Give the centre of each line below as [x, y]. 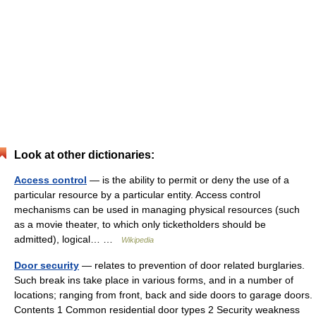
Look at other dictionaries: [84, 155]
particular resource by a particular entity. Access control [137, 195]
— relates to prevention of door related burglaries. [192, 265]
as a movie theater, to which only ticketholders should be [140, 224]
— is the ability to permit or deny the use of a [188, 180]
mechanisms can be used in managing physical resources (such [157, 209]
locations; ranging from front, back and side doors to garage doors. [163, 295]
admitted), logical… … [68, 239]
